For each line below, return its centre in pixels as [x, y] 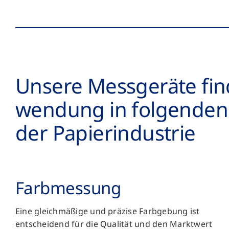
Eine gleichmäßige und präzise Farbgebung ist [107, 211]
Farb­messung [68, 188]
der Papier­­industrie [105, 133]
